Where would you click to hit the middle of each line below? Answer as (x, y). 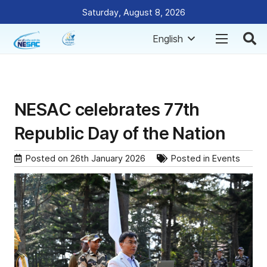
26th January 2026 (108, 158)
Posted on (48, 158)
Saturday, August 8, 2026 (133, 12)
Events (226, 158)
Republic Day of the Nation (120, 133)
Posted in (191, 158)
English (168, 39)
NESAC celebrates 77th (107, 109)
